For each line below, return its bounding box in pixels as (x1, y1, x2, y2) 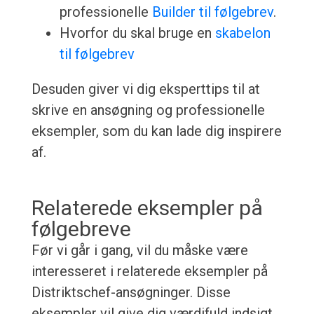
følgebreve (31, 217, 131, 242)
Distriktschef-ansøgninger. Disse (31, 284, 231, 301)
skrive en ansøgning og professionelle (31, 102, 265, 119)
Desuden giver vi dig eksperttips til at (31, 81, 260, 98)
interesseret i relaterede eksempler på (31, 263, 268, 280)
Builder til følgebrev (151, 4, 273, 21)
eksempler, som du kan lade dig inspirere (31, 123, 282, 140)
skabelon (214, 25, 271, 42)
